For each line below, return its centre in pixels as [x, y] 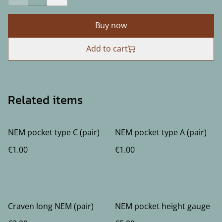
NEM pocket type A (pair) [161, 132]
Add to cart [107, 49]
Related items [45, 100]
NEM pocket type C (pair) [54, 132]
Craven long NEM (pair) [51, 206]
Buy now [111, 25]
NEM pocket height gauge [163, 206]
